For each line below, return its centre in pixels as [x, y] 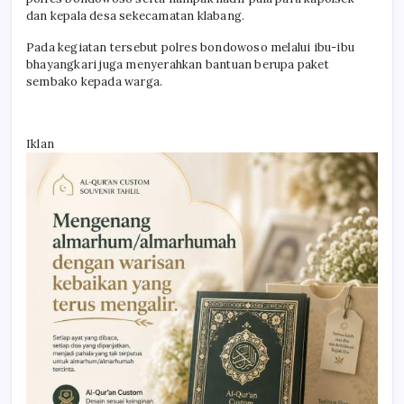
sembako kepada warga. [95, 82]
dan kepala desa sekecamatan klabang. [136, 16]
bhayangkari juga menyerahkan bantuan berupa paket [178, 65]
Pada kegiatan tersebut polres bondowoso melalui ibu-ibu [191, 48]
